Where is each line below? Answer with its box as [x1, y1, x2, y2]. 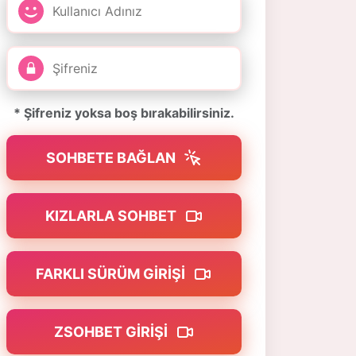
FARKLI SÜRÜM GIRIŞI [36, 265, 188, 282]
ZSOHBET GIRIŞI [53, 323, 171, 340]
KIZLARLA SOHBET [44, 207, 180, 224]
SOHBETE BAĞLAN [45, 149, 179, 166]
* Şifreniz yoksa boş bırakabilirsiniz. [7, 105, 241, 121]
